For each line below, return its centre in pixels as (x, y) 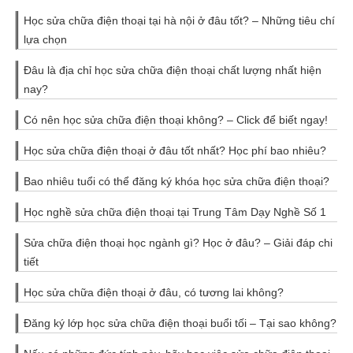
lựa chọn (45, 39)
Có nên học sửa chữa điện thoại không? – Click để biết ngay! (176, 119)
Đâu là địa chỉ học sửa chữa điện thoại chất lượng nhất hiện (173, 70)
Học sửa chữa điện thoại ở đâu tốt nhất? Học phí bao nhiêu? (175, 150)
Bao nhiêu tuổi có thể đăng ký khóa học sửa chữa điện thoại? (176, 181)
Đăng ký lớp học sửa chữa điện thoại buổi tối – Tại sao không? (180, 323)
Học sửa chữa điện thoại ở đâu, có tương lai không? (154, 292)
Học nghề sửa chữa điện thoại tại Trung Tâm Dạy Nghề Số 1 (175, 212)
